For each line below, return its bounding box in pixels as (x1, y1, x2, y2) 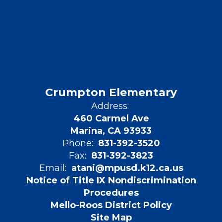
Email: (39, 163, 66, 173)
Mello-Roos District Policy (50, 200, 172, 211)
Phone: (62, 138, 93, 149)
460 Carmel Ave (73, 113, 149, 124)
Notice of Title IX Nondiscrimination (26, 175, 196, 186)
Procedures (83, 187, 139, 198)
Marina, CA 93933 (70, 125, 152, 136)
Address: (91, 101, 129, 111)
